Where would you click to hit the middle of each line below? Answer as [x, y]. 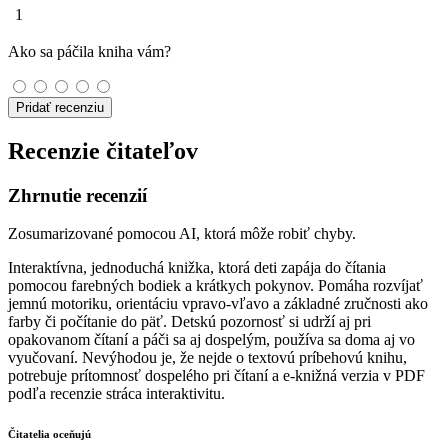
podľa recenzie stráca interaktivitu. [116, 394]
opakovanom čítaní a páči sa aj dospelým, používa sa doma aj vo [211, 340]
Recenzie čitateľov [103, 150]
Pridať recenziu [60, 107]
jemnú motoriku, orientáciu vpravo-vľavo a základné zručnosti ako [218, 304]
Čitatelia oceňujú [49, 434]
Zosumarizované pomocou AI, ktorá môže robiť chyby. [182, 234]
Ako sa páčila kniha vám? [89, 51]
